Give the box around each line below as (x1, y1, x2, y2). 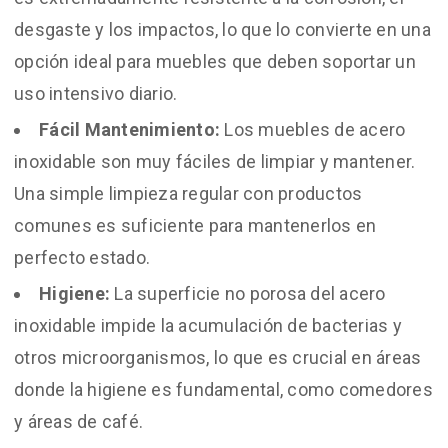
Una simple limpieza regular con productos (14, 183, 363, 204)
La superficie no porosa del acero (110, 283, 386, 304)
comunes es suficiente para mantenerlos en (14, 215, 377, 236)
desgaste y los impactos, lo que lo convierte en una (14, 19, 431, 40)
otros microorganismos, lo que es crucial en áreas (14, 347, 422, 368)
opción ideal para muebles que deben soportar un (14, 51, 416, 72)
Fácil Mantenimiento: (39, 119, 220, 140)
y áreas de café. (14, 411, 143, 432)
